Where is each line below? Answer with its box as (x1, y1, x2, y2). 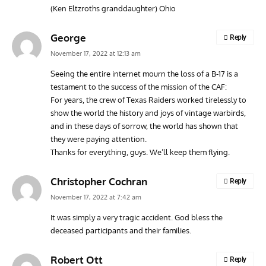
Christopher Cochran (50, 175, 147, 188)
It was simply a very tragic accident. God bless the (50, 212, 223, 222)
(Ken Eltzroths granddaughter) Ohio (50, 3, 176, 13)
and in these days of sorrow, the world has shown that (50, 121, 238, 131)
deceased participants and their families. (50, 225, 191, 235)
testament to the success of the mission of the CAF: (50, 81, 227, 91)
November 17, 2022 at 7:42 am (50, 192, 141, 201)
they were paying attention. (50, 134, 147, 144)
